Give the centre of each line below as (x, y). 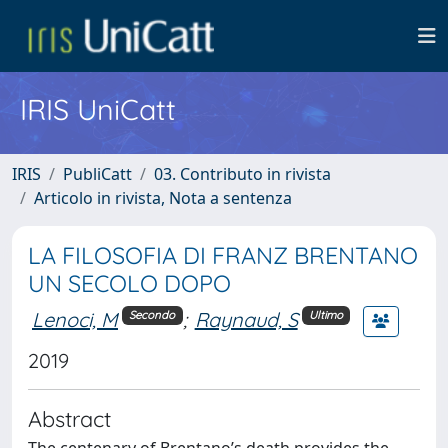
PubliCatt (97, 174)
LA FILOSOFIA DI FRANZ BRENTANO (223, 255)
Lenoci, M (75, 319)
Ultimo (325, 315)
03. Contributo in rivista (242, 174)
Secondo (152, 315)
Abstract (69, 418)
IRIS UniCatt (98, 109)
